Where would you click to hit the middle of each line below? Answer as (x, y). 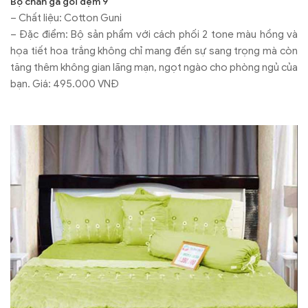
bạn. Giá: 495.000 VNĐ (65, 84)
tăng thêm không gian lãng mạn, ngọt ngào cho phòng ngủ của (154, 67)
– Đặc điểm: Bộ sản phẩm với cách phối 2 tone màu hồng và (154, 34)
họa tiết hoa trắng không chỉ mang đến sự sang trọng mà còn (154, 51)
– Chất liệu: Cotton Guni (66, 18)
